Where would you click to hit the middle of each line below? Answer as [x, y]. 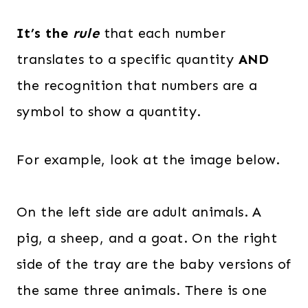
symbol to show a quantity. [109, 111]
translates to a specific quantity [128, 59]
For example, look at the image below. [148, 159]
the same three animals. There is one [142, 290]
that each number [163, 33]
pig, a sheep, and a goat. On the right [147, 238]
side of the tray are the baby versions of [154, 264]
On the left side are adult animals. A [139, 212]
